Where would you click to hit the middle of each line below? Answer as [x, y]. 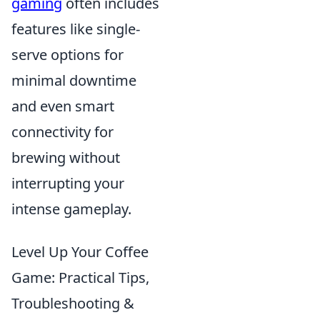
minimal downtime [74, 80]
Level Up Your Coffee [80, 251]
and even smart [63, 106]
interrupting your [68, 183]
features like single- [76, 29]
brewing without [66, 157]
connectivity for [62, 131]
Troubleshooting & [73, 303]
